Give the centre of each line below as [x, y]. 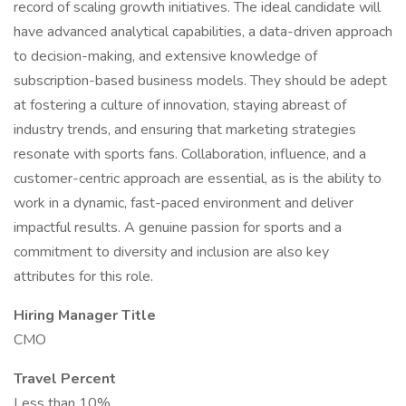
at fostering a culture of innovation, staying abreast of [180, 105]
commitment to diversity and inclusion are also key [171, 252]
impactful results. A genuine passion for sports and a [178, 227]
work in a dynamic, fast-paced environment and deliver [184, 203]
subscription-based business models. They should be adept [200, 81]
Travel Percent [65, 379]
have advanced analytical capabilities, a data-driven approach [203, 32]
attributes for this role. [83, 276]
